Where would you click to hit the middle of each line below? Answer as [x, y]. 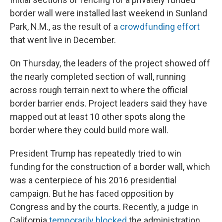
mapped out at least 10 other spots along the [98, 117]
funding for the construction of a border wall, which [110, 167]
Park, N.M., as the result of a [65, 27]
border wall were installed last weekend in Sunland [109, 13]
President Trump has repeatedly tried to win [96, 153]
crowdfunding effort [160, 27]
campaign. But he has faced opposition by [92, 194]
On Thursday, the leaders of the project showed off [110, 63]
